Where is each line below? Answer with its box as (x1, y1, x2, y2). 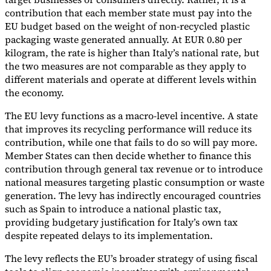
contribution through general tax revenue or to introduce (5, 162, 263, 175)
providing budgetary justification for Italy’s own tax (5, 215, 238, 229)
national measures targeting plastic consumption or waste (5, 175, 264, 189)
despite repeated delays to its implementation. (5, 228, 213, 242)
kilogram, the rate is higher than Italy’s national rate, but (5, 45, 260, 59)
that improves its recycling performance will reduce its (5, 122, 252, 135)
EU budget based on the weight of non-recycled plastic (5, 19, 250, 33)
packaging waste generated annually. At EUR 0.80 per (5, 32, 242, 46)
